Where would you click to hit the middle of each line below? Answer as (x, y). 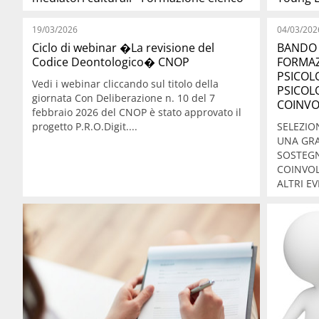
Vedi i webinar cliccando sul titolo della (126, 83)
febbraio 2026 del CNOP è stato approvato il (137, 112)
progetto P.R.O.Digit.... (85, 126)
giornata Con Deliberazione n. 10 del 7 (124, 98)
